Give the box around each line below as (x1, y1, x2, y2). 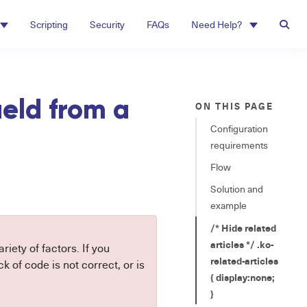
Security (90, 18, 125, 31)
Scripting (30, 18, 68, 31)
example (210, 199, 247, 212)
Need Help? (191, 18, 244, 31)
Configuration (210, 122, 268, 135)
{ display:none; (210, 270, 275, 284)
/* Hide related (210, 221, 276, 234)
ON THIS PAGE (195, 100, 273, 112)
